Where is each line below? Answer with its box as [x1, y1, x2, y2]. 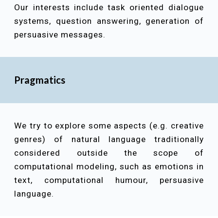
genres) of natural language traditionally [14, 134, 204, 144]
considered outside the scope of [14, 148, 204, 158]
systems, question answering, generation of [14, 16, 204, 26]
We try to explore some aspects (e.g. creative [14, 121, 204, 130]
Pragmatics [14, 74, 66, 86]
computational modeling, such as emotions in [14, 162, 204, 171]
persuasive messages [14, 30, 104, 39]
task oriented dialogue [108, 2, 204, 12]
